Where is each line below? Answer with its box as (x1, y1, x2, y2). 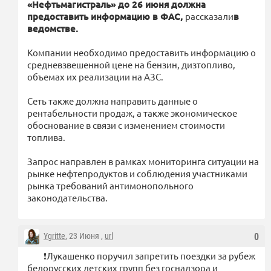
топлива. (27, 131, 65, 143)
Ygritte (44, 230, 65, 241)
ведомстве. (27, 22, 78, 34)
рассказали (185, 10, 233, 22)
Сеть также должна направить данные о (27, 94, 198, 106)
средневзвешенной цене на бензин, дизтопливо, (27, 58, 235, 70)
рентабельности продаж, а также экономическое (27, 106, 237, 119)
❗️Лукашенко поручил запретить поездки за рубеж (44, 249, 255, 261)
